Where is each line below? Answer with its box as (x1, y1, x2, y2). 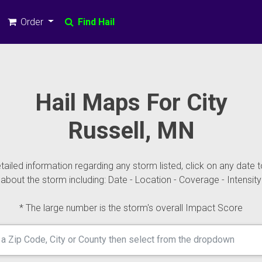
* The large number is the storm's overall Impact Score (19, 202, 243, 213)
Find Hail (75, 16, 115, 27)
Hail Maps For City (35, 89, 227, 116)
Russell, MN (67, 117, 195, 144)
